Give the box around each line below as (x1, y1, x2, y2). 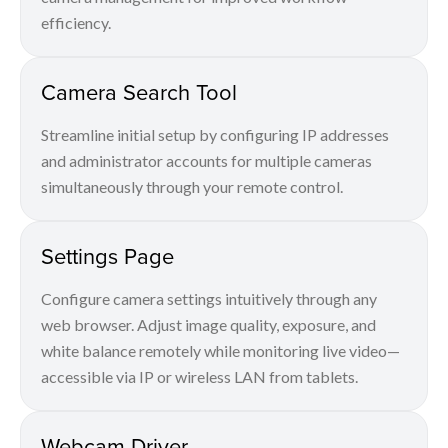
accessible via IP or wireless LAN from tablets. (41, 367, 358, 387)
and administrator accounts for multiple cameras (41, 151, 372, 171)
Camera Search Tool (41, 76, 237, 108)
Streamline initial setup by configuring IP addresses (41, 125, 389, 145)
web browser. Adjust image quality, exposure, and (41, 315, 376, 335)
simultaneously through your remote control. (41, 177, 343, 197)
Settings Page (41, 240, 174, 272)
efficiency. (41, 13, 111, 33)
